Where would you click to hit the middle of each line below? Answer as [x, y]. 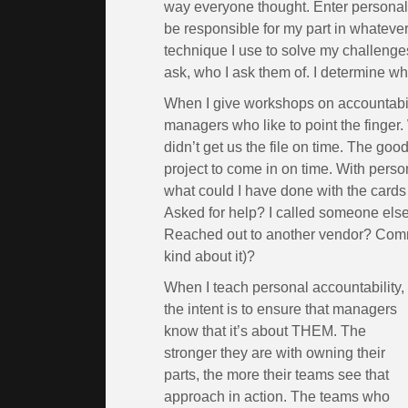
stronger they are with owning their [275, 352]
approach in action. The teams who [277, 396]
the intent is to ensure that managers [280, 309]
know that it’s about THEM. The [265, 331]
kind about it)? [209, 256]
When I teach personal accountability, [284, 287]
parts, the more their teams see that [276, 374]
